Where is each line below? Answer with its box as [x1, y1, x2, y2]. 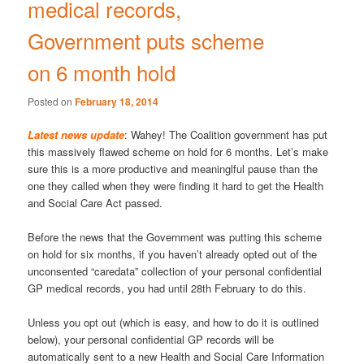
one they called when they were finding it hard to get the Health [28, 177, 324, 193]
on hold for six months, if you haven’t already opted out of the [28, 246, 318, 262]
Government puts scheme [28, 24, 265, 55]
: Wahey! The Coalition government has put [124, 126, 328, 142]
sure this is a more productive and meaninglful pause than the [28, 160, 318, 176]
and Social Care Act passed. [28, 194, 163, 210]
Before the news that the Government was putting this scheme [28, 229, 323, 245]
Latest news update [28, 126, 125, 142]
